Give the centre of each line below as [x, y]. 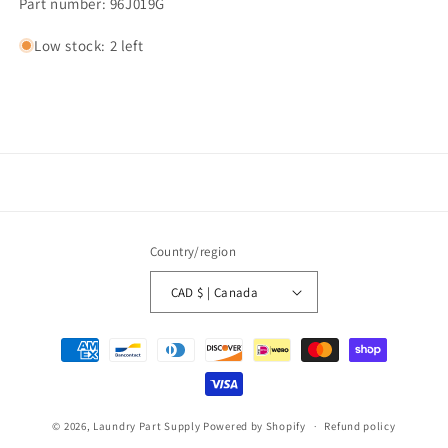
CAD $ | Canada [228, 292]
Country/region [193, 252]
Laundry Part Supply [148, 425]
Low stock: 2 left [89, 46]
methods [63, 368]
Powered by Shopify [254, 425]
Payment [63, 341]
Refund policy [360, 426]
